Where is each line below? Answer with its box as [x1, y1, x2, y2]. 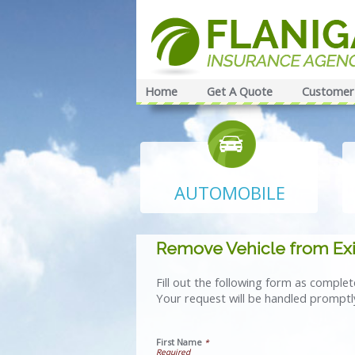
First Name [156, 336, 202, 348]
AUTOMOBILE [174, 181, 285, 204]
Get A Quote [207, 83, 273, 99]
